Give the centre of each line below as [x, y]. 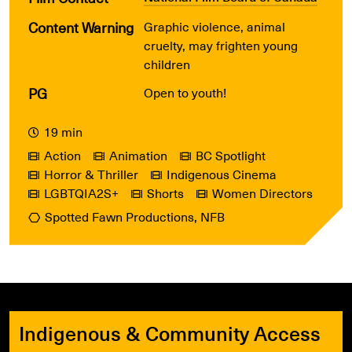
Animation [138, 155]
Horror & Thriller [91, 174]
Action [62, 155]
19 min [63, 131]
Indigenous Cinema [222, 174]
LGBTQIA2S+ [81, 192]
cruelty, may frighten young [221, 45]
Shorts [165, 192]
